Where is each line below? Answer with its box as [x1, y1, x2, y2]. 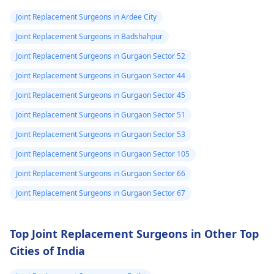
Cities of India [10, 243, 85, 258]
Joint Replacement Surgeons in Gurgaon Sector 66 [16, 168, 185, 179]
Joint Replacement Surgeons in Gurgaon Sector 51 [16, 109, 185, 120]
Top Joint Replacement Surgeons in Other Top [10, 226, 259, 241]
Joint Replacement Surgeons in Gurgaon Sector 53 [16, 128, 185, 139]
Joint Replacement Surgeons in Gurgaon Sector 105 [16, 148, 190, 159]
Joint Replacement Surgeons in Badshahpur [16, 31, 163, 42]
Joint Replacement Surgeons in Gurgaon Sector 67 [16, 187, 185, 198]
